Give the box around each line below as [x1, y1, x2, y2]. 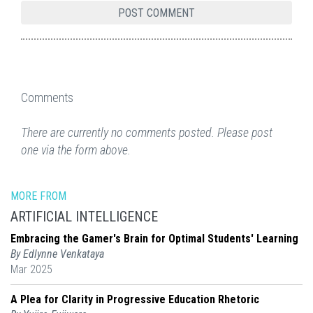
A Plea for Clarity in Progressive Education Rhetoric [10, 293, 259, 307]
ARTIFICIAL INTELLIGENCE [10, 208, 158, 226]
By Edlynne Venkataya [10, 247, 104, 261]
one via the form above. [21, 143, 131, 158]
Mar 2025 [10, 263, 52, 277]
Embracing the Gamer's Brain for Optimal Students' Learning [10, 232, 298, 246]
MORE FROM [10, 189, 66, 203]
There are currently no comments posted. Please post [21, 125, 272, 140]
